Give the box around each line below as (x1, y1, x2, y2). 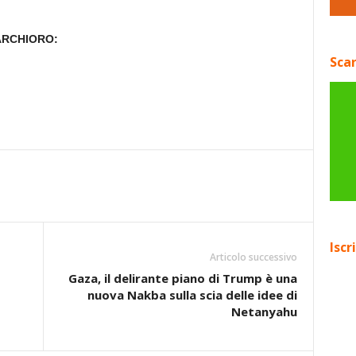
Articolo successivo (209, 250, 297, 264)
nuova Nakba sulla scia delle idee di (87, 287, 297, 303)
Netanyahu (230, 304, 297, 319)
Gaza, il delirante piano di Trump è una (68, 270, 297, 286)
